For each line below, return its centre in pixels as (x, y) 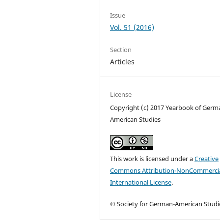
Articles (123, 62)
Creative (207, 159)
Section (121, 50)
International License (141, 182)
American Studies (136, 120)
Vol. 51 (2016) (132, 27)
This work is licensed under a (152, 159)
